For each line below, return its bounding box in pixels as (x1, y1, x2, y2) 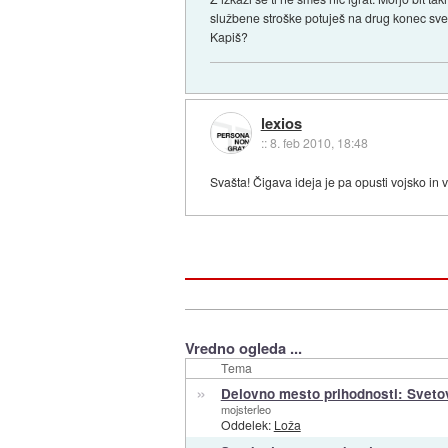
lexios (260, 111, 302, 134)
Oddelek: (220, 415, 274, 433)
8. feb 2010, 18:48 (269, 133, 368, 151)
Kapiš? (210, 28, 249, 46)
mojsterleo (220, 400, 271, 417)
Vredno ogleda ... (184, 336, 302, 359)
